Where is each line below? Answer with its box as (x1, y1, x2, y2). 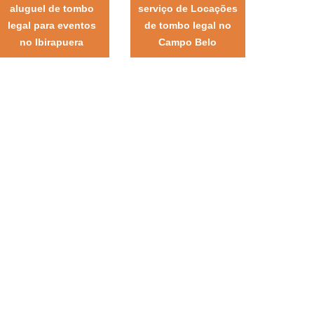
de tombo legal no (144, 20, 231, 32)
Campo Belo (158, 36, 217, 48)
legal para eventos (7, 20, 96, 32)
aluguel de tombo (9, 3, 94, 15)
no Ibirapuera (20, 36, 84, 48)
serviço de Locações (137, 3, 238, 15)
